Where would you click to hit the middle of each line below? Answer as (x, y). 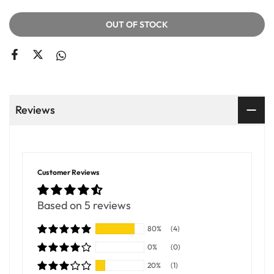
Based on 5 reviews (84, 206)
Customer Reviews (68, 172)
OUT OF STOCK (137, 25)
